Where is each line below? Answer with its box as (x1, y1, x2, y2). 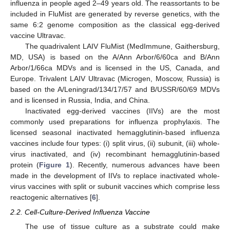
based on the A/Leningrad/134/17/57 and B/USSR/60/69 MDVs (10, 85, 220, 94)
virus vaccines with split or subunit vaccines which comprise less (10, 182, 220, 191)
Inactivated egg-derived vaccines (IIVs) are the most (25, 107, 220, 116)
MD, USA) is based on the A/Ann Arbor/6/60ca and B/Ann (10, 53, 220, 62)
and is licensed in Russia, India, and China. (10, 96, 150, 105)
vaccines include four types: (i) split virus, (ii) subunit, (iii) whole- (10, 139, 220, 148)
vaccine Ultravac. (10, 31, 66, 40)
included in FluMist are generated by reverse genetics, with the (10, 10, 220, 18)
